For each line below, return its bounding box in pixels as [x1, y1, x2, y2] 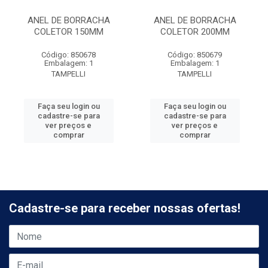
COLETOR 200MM [160, 26, 230, 37]
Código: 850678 [41, 50, 96, 59]
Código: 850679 [167, 50, 222, 59]
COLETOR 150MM [33, 26, 103, 37]
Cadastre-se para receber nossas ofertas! [9, 201, 240, 216]
